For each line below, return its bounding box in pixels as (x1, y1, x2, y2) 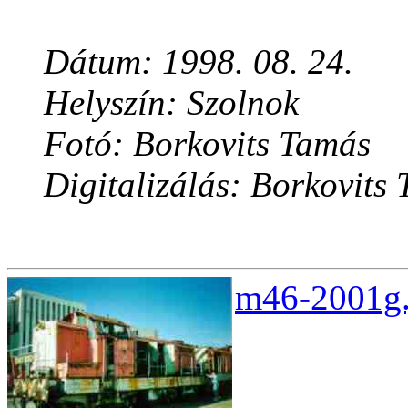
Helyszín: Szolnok (44, 83, 299, 123)
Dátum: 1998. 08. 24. (44, 42, 353, 82)
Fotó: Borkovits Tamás (44, 124, 371, 164)
